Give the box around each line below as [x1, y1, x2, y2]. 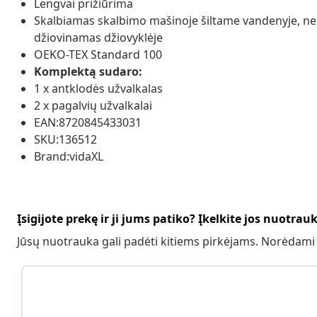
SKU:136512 [34, 131, 97, 147]
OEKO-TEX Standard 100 [34, 46, 162, 62]
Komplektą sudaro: [34, 63, 142, 79]
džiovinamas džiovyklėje [34, 29, 163, 45]
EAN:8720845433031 [34, 114, 142, 130]
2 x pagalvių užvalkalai [34, 97, 152, 113]
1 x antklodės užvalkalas [34, 80, 163, 96]
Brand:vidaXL [34, 148, 103, 164]
